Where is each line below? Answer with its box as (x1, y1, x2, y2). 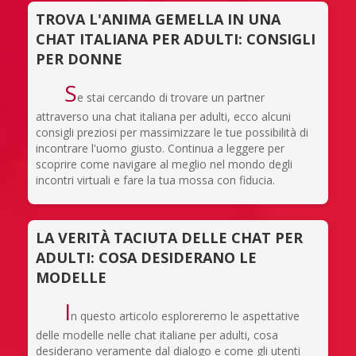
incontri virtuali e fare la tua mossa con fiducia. (36, 172, 275, 188)
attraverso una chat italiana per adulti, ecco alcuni (36, 108, 291, 124)
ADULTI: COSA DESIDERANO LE (36, 247, 257, 267)
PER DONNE (36, 48, 122, 68)
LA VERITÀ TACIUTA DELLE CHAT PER (36, 227, 303, 247)
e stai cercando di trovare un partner (76, 89, 265, 105)
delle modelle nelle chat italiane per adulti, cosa (36, 327, 278, 342)
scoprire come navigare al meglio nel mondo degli (36, 156, 292, 172)
